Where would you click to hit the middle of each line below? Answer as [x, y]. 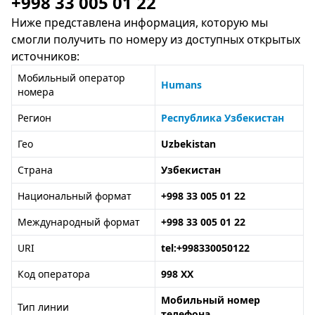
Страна [35, 170]
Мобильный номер [211, 300]
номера [36, 92]
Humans [181, 85]
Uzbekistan [188, 144]
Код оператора [54, 274]
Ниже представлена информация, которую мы [140, 22]
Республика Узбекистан [223, 118]
